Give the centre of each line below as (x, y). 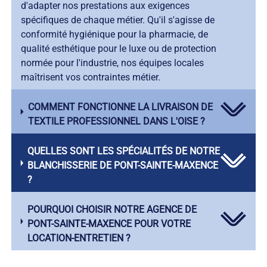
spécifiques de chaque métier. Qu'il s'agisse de (117, 20)
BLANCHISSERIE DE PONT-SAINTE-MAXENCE (123, 166)
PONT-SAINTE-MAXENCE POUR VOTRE (109, 224)
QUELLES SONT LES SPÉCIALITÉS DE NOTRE (124, 151)
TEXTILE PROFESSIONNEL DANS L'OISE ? (116, 122)
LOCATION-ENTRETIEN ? (79, 238)
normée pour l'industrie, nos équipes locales (112, 63)
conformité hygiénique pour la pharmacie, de (114, 35)
